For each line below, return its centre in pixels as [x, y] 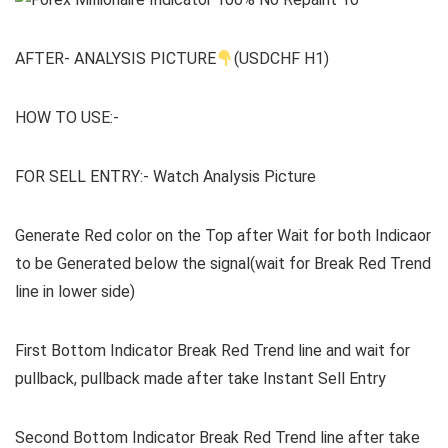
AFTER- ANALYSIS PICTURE [115, 59]
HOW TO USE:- [67, 118]
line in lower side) [75, 292]
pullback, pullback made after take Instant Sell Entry [200, 379]
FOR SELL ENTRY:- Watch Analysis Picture [165, 177]
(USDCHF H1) [282, 59]
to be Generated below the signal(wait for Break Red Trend [223, 264]
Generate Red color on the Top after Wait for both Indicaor [223, 236]
